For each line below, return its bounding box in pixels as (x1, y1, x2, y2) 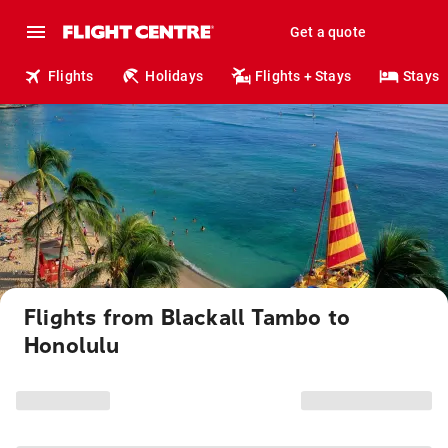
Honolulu (24, 333, 120, 359)
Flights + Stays (255, 68, 352, 84)
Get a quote (289, 24, 366, 40)
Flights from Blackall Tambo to (24, 305, 351, 331)
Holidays (145, 68, 204, 84)
